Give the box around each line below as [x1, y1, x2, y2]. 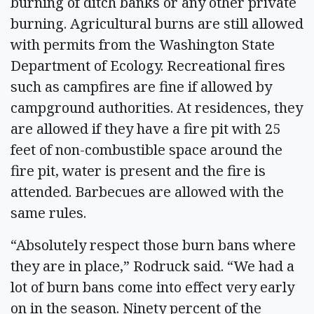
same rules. [11, 203, 93, 222]
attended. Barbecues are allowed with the [11, 182, 284, 201]
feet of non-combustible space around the [11, 139, 282, 159]
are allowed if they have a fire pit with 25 [11, 118, 280, 138]
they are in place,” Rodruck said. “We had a [11, 256, 294, 275]
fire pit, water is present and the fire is [11, 161, 266, 180]
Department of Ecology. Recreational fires [11, 55, 285, 75]
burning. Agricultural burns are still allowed [11, 13, 303, 33]
